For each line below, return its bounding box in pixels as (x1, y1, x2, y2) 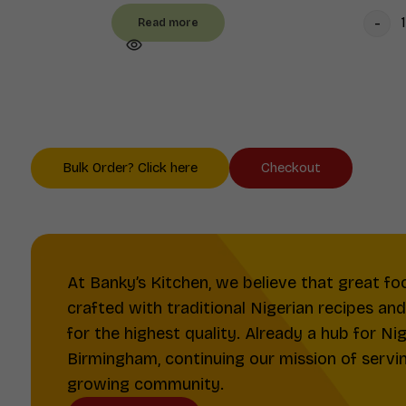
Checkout (260, 159, 321, 176)
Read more (138, 15, 199, 29)
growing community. (66, 373, 224, 394)
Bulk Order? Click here (62, 159, 198, 176)
